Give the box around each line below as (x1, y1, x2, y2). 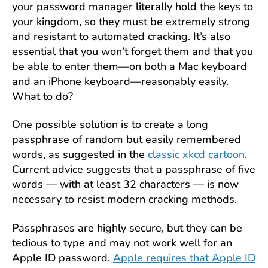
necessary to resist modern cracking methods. (12, 192, 237, 206)
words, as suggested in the (12, 147, 148, 162)
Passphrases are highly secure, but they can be (12, 220, 242, 235)
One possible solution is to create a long (12, 117, 208, 132)
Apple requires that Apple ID (113, 250, 255, 265)
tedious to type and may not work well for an (12, 235, 232, 250)
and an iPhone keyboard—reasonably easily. (12, 74, 229, 89)
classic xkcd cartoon (148, 147, 245, 162)
